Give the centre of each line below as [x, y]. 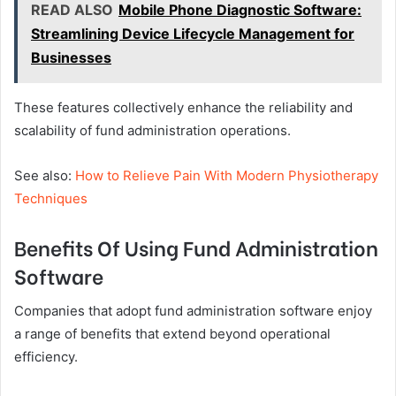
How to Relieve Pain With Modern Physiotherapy [227, 176]
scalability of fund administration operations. [152, 131]
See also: [45, 176]
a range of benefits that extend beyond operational [172, 333]
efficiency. [46, 356]
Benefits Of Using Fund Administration [196, 247]
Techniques [51, 199]
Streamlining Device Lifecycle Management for [193, 34]
